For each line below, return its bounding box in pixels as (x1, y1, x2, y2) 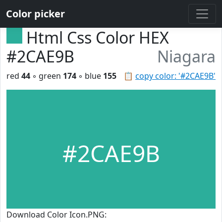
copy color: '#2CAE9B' (135, 70, 216, 81)
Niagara (157, 46, 216, 67)
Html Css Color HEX (26, 27, 169, 48)
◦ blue (76, 70, 103, 81)
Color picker (6, 7, 65, 20)
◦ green (30, 70, 63, 81)
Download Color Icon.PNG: (6, 209, 107, 220)
